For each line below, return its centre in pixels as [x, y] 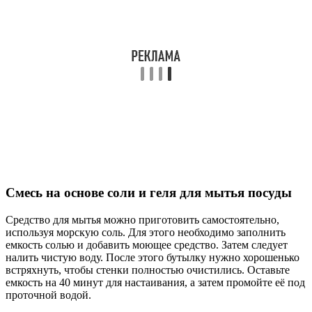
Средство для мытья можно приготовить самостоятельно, [142, 220]
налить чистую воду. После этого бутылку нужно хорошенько [153, 258]
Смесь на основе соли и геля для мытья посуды [149, 193]
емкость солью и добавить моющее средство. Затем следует [147, 245]
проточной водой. [48, 295]
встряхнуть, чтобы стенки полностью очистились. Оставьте [148, 270]
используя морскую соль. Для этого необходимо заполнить [146, 233]
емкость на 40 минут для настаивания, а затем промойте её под [155, 283]
